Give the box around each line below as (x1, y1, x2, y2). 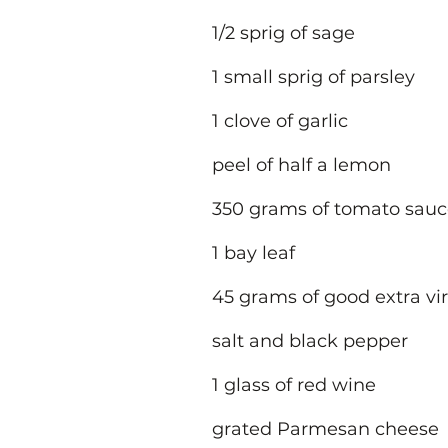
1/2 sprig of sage (212, 22, 355, 44)
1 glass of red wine (212, 374, 376, 396)
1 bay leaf (212, 242, 295, 264)
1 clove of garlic (212, 110, 348, 132)
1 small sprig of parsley (212, 66, 415, 88)
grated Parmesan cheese (212, 418, 439, 440)
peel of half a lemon (212, 154, 391, 176)
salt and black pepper (212, 330, 408, 352)
